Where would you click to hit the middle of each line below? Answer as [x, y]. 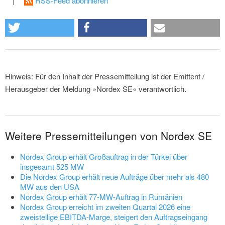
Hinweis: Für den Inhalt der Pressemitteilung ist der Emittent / [105, 76]
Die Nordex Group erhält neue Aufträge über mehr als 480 [115, 177]
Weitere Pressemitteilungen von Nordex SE [108, 136]
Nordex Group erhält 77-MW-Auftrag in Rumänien [101, 197]
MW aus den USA [50, 187]
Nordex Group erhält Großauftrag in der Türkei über [104, 157]
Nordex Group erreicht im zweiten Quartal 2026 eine [105, 207]
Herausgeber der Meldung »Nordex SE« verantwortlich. [96, 89]
